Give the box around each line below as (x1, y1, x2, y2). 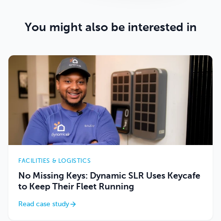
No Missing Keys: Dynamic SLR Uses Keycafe (18, 172, 200, 181)
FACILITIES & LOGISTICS (18, 158, 91, 165)
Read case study (18, 201, 69, 208)
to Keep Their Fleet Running (18, 183, 134, 192)
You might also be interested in (24, 21, 197, 34)
